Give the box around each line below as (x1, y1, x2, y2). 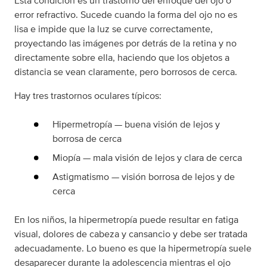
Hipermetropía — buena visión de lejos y (52, 117, 220, 132)
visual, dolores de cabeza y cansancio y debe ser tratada (14, 227, 247, 241)
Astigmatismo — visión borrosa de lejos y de (52, 170, 235, 184)
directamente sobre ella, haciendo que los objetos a (14, 51, 229, 65)
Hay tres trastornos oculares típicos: (14, 89, 162, 103)
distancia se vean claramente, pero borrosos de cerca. (14, 65, 237, 79)
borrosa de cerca (52, 132, 122, 146)
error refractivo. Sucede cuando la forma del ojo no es (14, 8, 237, 22)
